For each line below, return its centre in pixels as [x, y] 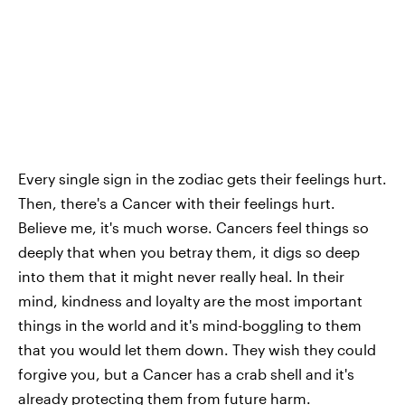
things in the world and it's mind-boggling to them [190, 325]
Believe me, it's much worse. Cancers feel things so [193, 227]
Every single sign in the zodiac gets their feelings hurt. [202, 178]
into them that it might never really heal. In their [181, 276]
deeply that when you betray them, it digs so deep [189, 251]
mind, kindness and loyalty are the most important [190, 300]
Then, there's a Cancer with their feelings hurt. [177, 202]
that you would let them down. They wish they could [197, 349]
